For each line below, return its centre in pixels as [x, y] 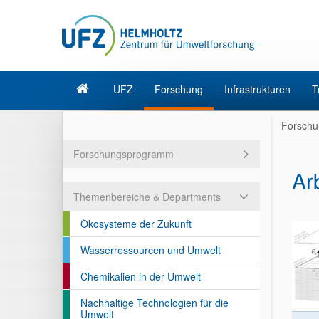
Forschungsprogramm [124, 154]
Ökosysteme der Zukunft [136, 224]
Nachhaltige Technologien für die [155, 303]
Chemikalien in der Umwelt [141, 276]
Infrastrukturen [257, 89]
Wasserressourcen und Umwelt [151, 250]
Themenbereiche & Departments [147, 197]
